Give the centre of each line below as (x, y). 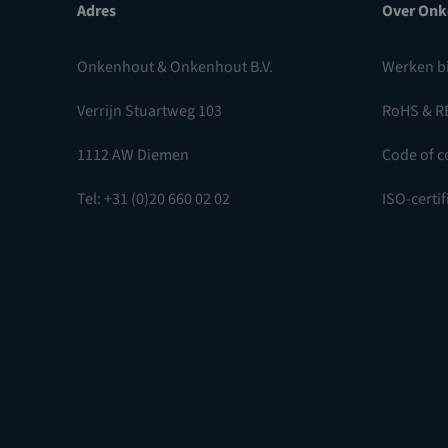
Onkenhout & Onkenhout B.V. (175, 67)
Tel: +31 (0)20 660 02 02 (153, 199)
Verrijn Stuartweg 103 (149, 111)
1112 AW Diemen (133, 155)
